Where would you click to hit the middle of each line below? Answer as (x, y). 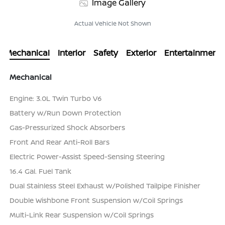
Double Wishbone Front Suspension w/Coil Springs (96, 200)
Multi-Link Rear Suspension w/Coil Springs (82, 215)
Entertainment (192, 53)
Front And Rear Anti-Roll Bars (60, 142)
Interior (71, 53)
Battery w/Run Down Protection (66, 113)
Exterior (141, 53)
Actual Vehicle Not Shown (113, 24)
